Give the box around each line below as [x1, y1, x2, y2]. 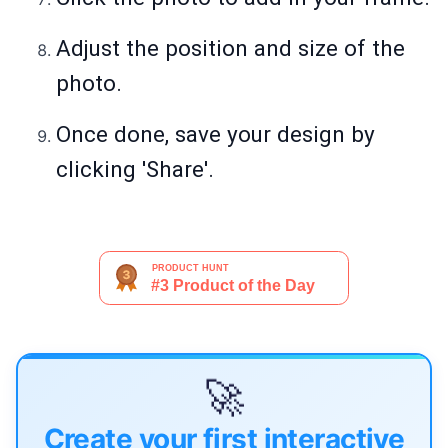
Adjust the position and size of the [56, 35, 405, 62]
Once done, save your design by [56, 121, 375, 148]
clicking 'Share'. [56, 156, 214, 183]
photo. [56, 70, 122, 97]
